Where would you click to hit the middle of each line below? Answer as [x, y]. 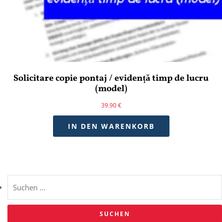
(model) [111, 89]
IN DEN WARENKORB [111, 126]
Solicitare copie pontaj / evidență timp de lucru [111, 79]
